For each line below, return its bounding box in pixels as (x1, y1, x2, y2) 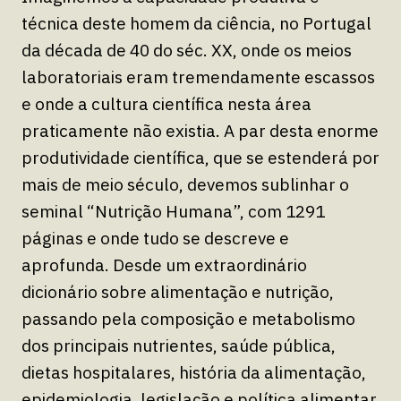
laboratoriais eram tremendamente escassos (21, 65, 375, 88)
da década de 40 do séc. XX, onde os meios (21, 38, 352, 61)
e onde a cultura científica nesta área (21, 92, 311, 115)
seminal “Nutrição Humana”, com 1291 (21, 200, 325, 222)
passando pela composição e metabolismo (21, 307, 355, 329)
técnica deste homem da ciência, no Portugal (21, 12, 371, 34)
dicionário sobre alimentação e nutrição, (21, 280, 334, 303)
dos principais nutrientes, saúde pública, (21, 334, 336, 356)
